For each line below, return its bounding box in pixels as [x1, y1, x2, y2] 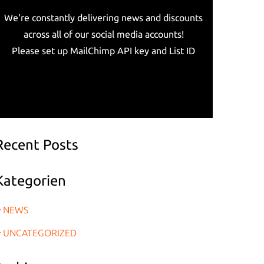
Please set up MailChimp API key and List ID [12, 45, 196, 56]
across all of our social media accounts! [23, 29, 184, 39]
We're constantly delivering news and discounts [4, 12, 203, 23]
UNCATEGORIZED [3, 227, 77, 238]
